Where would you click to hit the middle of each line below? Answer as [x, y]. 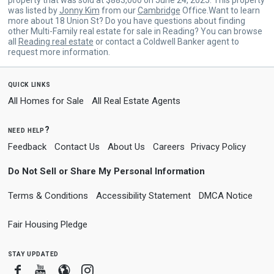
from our [118, 10]
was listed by [33, 10]
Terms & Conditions [48, 195]
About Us [126, 146]
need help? [29, 129]
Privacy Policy [218, 146]
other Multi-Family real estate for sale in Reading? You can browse [135, 31]
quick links [29, 83]
